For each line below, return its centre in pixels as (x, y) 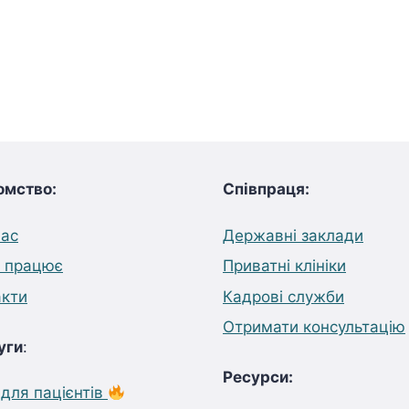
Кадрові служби (283, 296)
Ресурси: (258, 377)
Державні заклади (293, 235)
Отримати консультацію (314, 327)
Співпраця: (266, 189)
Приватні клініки (284, 266)
